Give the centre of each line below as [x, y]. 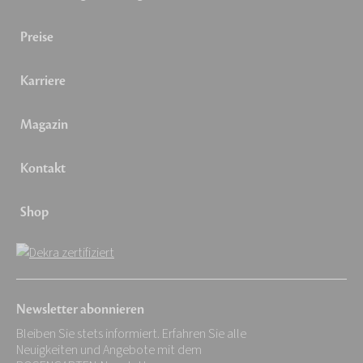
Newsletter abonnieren [80, 310]
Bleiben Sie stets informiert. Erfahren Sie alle [131, 334]
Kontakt [43, 168]
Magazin [44, 124]
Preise [37, 37]
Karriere [43, 81]
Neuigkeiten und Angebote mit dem [109, 350]
